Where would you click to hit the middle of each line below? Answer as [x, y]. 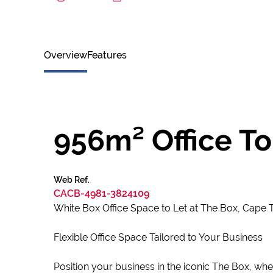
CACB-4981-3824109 [101, 193]
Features [107, 55]
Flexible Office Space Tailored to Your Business [158, 237]
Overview [66, 55]
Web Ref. [72, 180]
